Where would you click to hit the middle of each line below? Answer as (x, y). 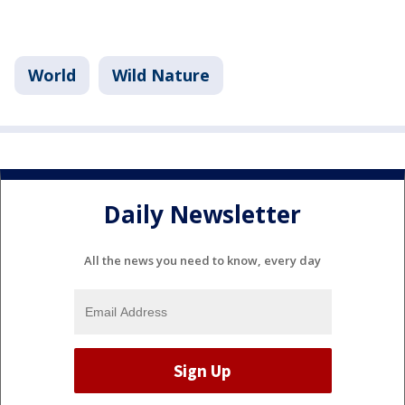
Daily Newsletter (202, 214)
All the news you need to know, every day (202, 261)
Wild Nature (161, 75)
